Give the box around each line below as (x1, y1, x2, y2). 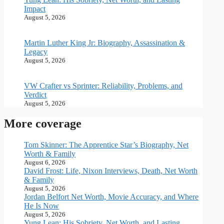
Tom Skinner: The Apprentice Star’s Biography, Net (24, 140, 188, 149)
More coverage (4, 117, 81, 130)
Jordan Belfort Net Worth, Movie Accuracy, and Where (24, 192, 198, 201)
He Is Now (24, 201, 59, 210)
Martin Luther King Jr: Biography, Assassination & (24, 38, 185, 47)
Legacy (24, 47, 47, 56)
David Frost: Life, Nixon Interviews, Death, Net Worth (24, 166, 197, 175)
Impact (24, 4, 45, 13)
